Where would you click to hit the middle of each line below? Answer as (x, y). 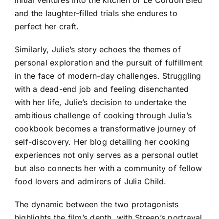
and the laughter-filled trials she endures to (96, 13)
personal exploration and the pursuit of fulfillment (109, 62)
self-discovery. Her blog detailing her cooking (102, 142)
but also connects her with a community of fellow (109, 168)
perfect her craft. (47, 26)
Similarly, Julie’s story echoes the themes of (98, 49)
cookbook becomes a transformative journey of (106, 128)
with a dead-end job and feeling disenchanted (102, 89)
